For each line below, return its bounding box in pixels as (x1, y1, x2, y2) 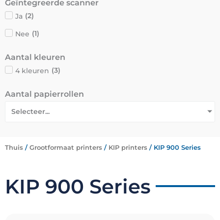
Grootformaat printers (29, 143, 102, 151)
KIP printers (109, 143, 147, 151)
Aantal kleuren (5, 52, 65, 62)
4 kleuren (15, 66, 49, 75)
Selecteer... (11, 107, 50, 115)
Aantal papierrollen (5, 89, 84, 99)
